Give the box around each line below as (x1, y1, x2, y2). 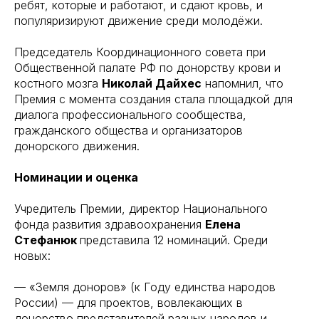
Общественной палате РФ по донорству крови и (14, 60, 281, 75)
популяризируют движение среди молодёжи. (14, 13, 263, 28)
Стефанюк (14, 232, 80, 247)
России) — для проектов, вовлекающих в (14, 295, 243, 310)
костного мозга (14, 75, 102, 90)
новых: (14, 248, 51, 263)
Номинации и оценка (14, 169, 138, 184)
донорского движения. (14, 138, 140, 153)
